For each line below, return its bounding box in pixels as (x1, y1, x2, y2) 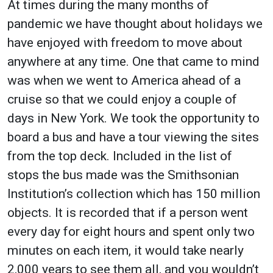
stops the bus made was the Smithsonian (7, 167, 239, 182)
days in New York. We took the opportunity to (7, 110, 260, 126)
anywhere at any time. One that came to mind (7, 54, 260, 69)
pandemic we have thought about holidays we (7, 16, 263, 31)
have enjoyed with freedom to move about (7, 35, 243, 50)
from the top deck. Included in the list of (7, 148, 232, 163)
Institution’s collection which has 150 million (7, 186, 260, 201)
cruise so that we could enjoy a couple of (7, 91, 237, 107)
